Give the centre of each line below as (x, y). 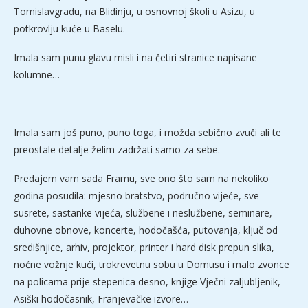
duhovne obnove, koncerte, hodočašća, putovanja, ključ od (146, 230)
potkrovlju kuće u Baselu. (69, 29)
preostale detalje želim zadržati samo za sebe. (117, 150)
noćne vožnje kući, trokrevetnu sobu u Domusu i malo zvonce (152, 265)
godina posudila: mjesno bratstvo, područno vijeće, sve (136, 196)
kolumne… (37, 75)
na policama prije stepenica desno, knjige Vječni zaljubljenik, (147, 282)
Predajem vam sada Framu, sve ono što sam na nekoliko (141, 179)
